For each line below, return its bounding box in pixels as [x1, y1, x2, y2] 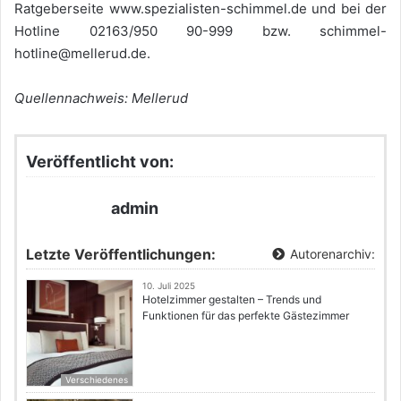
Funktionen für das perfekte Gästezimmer [142, 309, 349, 323]
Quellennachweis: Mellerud [14, 90, 188, 107]
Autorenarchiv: [286, 246, 375, 262]
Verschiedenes [65, 374, 128, 386]
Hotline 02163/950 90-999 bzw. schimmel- [14, 22, 387, 40]
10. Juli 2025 [142, 280, 195, 292]
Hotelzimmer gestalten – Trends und [142, 293, 321, 307]
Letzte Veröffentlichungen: [26, 245, 216, 264]
